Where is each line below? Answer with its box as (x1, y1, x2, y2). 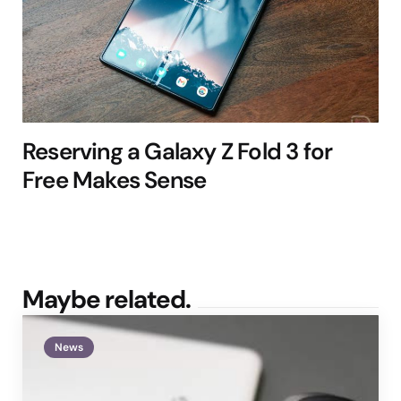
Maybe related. (22, 282, 191, 316)
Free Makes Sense (22, 164, 207, 195)
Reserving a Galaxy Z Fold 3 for (22, 135, 333, 166)
